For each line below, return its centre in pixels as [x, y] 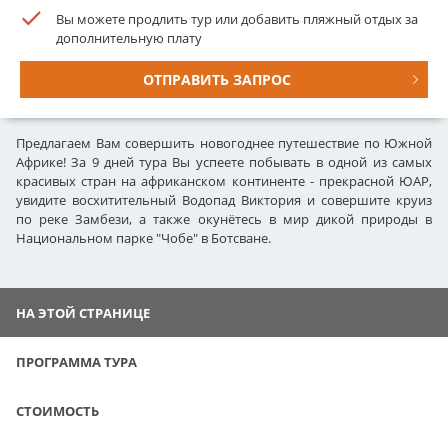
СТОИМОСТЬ [57, 410]
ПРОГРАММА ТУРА [76, 361]
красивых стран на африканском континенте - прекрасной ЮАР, [224, 180]
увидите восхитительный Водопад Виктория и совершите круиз [224, 199]
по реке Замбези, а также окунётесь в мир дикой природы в [224, 218]
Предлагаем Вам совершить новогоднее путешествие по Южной [224, 142]
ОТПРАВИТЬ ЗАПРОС [217, 79]
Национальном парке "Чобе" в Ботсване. [143, 237]
